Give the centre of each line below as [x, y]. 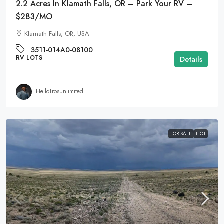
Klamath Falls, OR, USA [57, 33]
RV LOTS [29, 58]
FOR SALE [181, 133]
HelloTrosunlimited [60, 92]
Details [191, 59]
